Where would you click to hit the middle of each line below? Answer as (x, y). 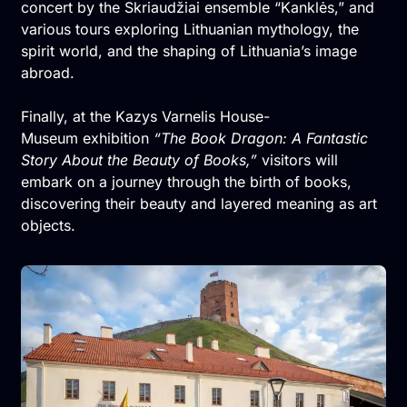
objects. (48, 225)
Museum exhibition (87, 138)
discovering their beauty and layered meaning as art (199, 203)
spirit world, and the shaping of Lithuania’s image (189, 50)
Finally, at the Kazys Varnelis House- (145, 116)
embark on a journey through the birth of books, (186, 181)
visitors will (297, 159)
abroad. (47, 72)
